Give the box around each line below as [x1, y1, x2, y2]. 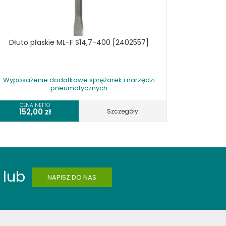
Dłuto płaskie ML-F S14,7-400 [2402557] [9, 37, 149, 47]
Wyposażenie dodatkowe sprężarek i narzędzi [3, 75, 155, 85]
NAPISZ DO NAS [47, 173, 96, 182]
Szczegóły [107, 107, 138, 116]
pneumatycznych [50, 83, 107, 93]
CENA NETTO [20, 101, 50, 109]
